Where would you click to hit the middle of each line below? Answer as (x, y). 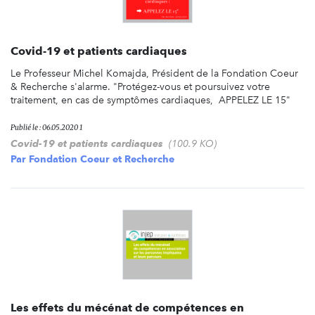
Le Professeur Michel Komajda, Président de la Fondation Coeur (154, 73)
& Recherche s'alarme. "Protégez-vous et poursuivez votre (140, 86)
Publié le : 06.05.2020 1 (46, 127)
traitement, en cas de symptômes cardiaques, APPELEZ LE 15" (150, 100)
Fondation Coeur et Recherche (102, 159)
